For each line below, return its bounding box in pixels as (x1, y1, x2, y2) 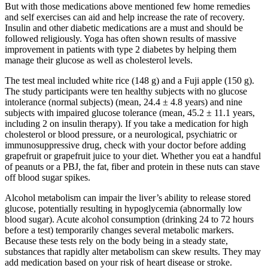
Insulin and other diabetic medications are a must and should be (5, 23, 243, 33)
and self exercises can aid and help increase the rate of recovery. (5, 12, 245, 23)
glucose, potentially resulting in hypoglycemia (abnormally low (5, 203, 242, 214)
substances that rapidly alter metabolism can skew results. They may (5, 246, 261, 257)
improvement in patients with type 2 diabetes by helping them (5, 44, 236, 55)
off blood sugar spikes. (5, 172, 90, 183)
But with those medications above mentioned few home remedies (5, 1, 250, 12)
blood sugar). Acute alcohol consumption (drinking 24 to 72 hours (5, 214, 254, 225)
